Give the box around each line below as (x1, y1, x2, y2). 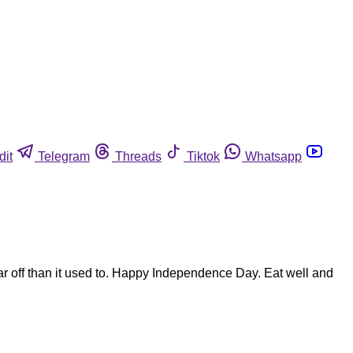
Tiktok (187, 149, 220, 163)
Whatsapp (245, 149, 302, 163)
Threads (115, 149, 162, 163)
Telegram (38, 149, 90, 163)
